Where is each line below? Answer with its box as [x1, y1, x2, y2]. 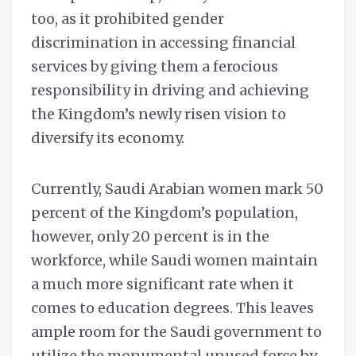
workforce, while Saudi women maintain [31, 251, 318, 270]
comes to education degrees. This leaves [31, 299, 314, 318]
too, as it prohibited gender [31, 10, 224, 29]
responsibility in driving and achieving [31, 81, 309, 100]
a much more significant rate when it [31, 275, 294, 294]
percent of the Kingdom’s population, [31, 203, 298, 222]
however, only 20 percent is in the [31, 227, 269, 246]
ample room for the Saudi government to [31, 323, 322, 342]
